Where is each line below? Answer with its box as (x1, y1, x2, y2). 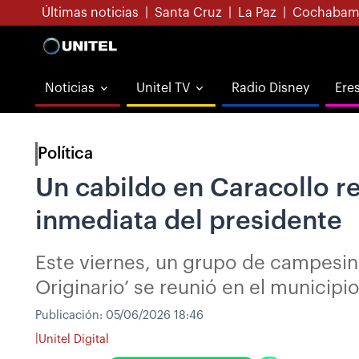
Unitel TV (136, 82, 190, 95)
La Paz (238, 6, 276, 19)
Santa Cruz (155, 6, 222, 19)
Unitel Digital (38, 333, 109, 345)
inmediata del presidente (35, 208, 342, 234)
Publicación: (35, 309, 106, 321)
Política (38, 146, 93, 162)
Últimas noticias (42, 6, 139, 19)
